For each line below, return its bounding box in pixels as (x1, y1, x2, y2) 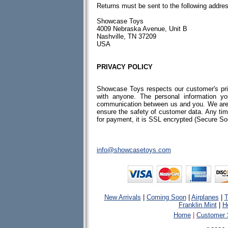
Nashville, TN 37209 (97, 33, 156, 40)
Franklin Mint (178, 201, 217, 209)
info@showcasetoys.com (97, 146, 171, 154)
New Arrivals (104, 193, 141, 201)
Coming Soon (146, 193, 186, 201)
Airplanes (191, 193, 219, 201)
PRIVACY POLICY (97, 63, 153, 71)
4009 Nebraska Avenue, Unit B (97, 25, 187, 33)
